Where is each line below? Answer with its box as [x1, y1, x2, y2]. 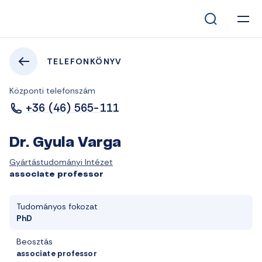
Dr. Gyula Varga [9, 137, 121, 150]
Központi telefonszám [9, 85, 95, 96]
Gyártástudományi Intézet [9, 157, 113, 167]
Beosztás [16, 236, 53, 247]
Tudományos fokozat [16, 201, 98, 212]
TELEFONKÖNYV [47, 56, 122, 67]
